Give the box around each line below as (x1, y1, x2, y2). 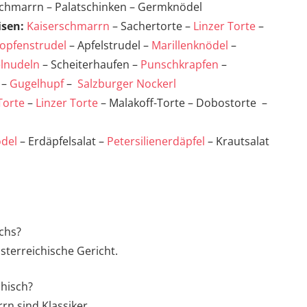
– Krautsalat (205, 134, 269, 149)
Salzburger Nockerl (77, 76, 176, 92)
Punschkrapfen (140, 57, 219, 73)
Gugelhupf (10, 76, 64, 92)
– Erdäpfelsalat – (17, 134, 107, 149)
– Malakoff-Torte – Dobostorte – (98, 95, 267, 111)
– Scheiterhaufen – (40, 57, 140, 73)
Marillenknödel (151, 38, 228, 53)
